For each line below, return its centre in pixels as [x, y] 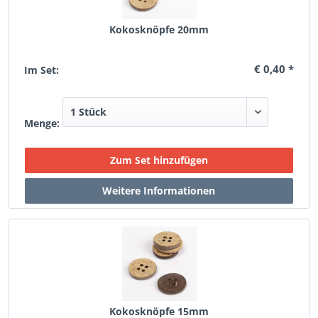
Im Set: [42, 70]
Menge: [42, 123]
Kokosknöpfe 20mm [159, 29]
